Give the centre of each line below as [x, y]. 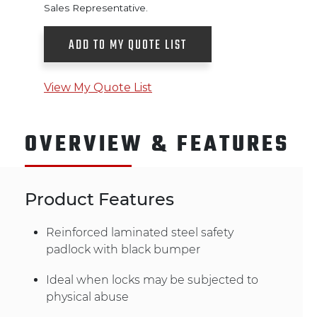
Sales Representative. [96, 7]
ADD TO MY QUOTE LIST [128, 45]
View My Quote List [98, 87]
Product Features [99, 199]
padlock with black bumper [123, 249]
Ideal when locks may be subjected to [152, 279]
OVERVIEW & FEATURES [157, 145]
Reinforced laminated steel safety [140, 232]
